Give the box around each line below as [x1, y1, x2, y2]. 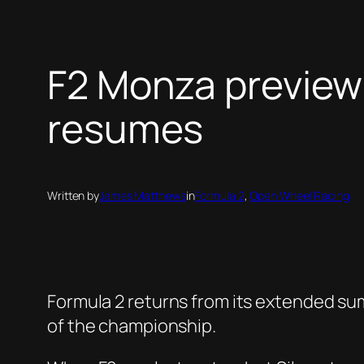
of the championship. [47, 314, 216, 339]
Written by [47, 188, 99, 204]
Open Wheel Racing [249, 188, 349, 204]
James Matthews [99, 188, 186, 204]
